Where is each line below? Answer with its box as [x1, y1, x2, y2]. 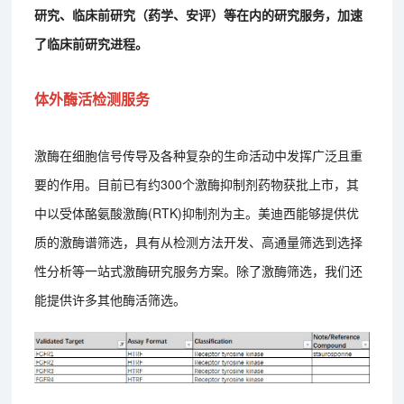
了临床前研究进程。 [34, 34, 149, 53]
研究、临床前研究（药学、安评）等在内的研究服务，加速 [34, 5, 363, 24]
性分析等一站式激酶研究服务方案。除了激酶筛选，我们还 [34, 262, 363, 280]
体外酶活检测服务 [34, 88, 151, 110]
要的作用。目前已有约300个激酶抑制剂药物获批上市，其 [34, 175, 360, 194]
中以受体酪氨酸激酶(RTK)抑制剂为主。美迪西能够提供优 [34, 204, 360, 223]
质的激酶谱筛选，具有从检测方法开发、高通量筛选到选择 [34, 233, 363, 252]
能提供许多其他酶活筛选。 [34, 290, 187, 309]
